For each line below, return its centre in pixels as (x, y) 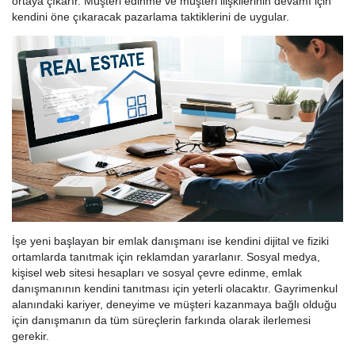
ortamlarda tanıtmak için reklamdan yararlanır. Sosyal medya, (166, 257)
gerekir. (31, 336)
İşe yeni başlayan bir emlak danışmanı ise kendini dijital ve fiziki (170, 241)
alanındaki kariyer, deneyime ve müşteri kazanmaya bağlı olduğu (174, 305)
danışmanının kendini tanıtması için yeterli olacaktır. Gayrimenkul (175, 289)
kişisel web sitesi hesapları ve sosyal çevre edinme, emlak (157, 273)
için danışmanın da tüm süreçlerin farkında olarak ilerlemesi (161, 321)
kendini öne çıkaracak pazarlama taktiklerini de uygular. (151, 17)
